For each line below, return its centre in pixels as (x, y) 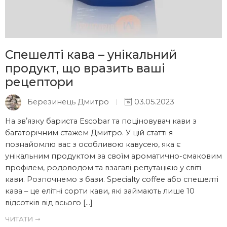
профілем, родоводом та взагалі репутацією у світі (103, 168)
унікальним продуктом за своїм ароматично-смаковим (113, 156)
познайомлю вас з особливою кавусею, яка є (93, 145)
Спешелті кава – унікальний (91, 55)
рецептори (39, 82)
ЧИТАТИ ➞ (23, 219)
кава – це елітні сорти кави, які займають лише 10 (100, 191)
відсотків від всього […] (49, 203)
